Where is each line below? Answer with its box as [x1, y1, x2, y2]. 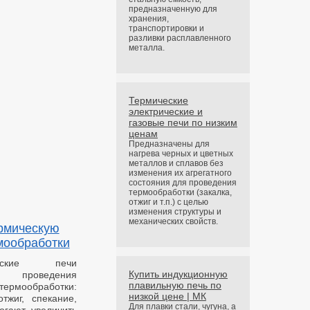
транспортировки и [128, 24, 204, 33]
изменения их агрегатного [128, 168, 232, 178]
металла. [128, 43, 165, 53]
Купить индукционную [128, 268, 228, 280]
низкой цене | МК [128, 291, 206, 302]
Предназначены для [128, 139, 210, 149]
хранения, [128, 14, 169, 24]
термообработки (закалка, [128, 188, 232, 197]
